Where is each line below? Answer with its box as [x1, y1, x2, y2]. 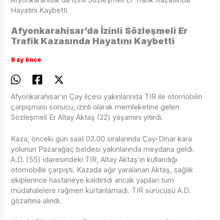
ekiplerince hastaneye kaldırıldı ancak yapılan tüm [11, 176, 174, 185]
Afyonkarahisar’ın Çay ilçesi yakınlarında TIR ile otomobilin [11, 92, 203, 101]
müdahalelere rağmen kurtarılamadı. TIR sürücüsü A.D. [11, 186, 191, 195]
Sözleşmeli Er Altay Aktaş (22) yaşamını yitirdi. [11, 112, 164, 122]
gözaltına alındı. [11, 196, 62, 206]
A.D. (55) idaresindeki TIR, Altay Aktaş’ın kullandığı [11, 155, 178, 165]
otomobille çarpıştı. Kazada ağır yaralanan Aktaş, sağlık [11, 165, 193, 175]
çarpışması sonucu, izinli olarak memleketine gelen [11, 102, 180, 111]
